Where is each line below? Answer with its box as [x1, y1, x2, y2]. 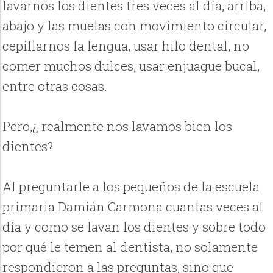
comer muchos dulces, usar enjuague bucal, [2, 57, 260, 75]
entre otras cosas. [2, 77, 108, 95]
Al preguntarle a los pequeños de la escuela [2, 178, 260, 196]
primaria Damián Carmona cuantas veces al [2, 198, 264, 216]
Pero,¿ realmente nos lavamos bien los [2, 118, 233, 135]
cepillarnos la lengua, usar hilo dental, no [2, 37, 250, 55]
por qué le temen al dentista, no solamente [2, 238, 258, 256]
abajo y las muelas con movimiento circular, [2, 17, 267, 35]
